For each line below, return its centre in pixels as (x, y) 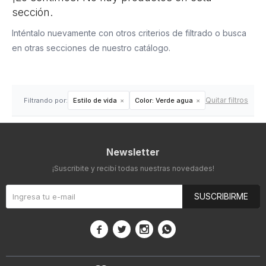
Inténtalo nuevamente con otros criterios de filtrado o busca (129, 33)
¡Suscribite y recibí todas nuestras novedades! (133, 168)
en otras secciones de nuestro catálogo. (91, 48)
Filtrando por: (46, 100)
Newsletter (133, 152)
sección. (32, 12)
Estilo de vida (95, 100)
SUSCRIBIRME (221, 196)
